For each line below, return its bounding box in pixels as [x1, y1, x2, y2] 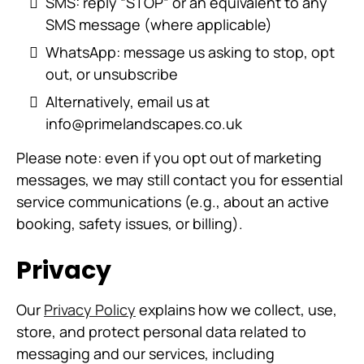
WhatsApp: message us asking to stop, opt [45, 42, 335, 62]
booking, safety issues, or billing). [16, 214, 243, 233]
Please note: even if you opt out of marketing [16, 148, 322, 167]
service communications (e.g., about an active [16, 192, 329, 211]
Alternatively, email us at [45, 92, 210, 111]
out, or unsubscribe [45, 64, 178, 84]
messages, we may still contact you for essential [16, 170, 343, 189]
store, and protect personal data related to [16, 322, 306, 341]
